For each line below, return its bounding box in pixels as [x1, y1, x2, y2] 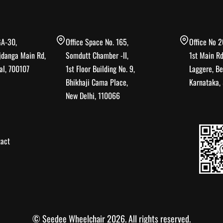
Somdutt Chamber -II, [66, 49, 129, 61]
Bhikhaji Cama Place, [66, 76, 128, 88]
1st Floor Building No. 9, [66, 62, 135, 75]
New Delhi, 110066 [66, 89, 120, 102]
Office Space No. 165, [66, 35, 129, 48]
